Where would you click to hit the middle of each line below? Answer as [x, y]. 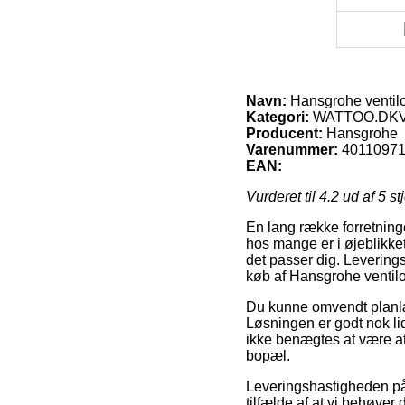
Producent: [284, 134]
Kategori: [278, 118]
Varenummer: [292, 150]
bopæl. [268, 356]
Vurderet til [283, 197]
